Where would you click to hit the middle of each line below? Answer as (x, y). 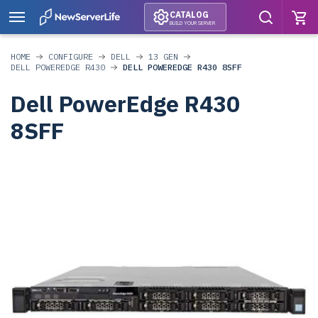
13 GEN (163, 56)
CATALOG (189, 14)
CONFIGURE (71, 56)
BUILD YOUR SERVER (192, 23)
